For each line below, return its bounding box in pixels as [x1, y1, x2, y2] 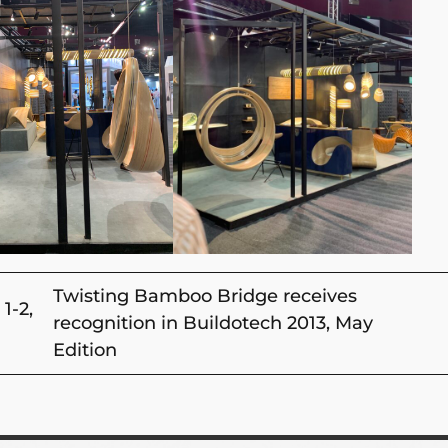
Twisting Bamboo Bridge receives [52, 284, 357, 307]
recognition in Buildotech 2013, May [52, 311, 373, 334]
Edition [52, 338, 117, 361]
